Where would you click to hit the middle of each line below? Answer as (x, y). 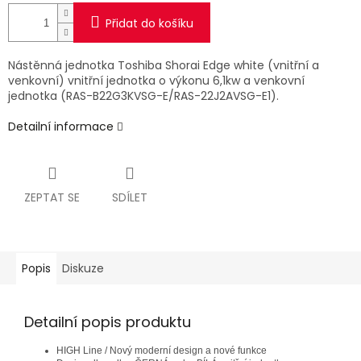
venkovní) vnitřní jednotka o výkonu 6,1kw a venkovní (156, 81)
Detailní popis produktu (108, 322)
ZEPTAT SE (52, 198)
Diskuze (83, 269)
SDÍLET (130, 198)
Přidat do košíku (149, 24)
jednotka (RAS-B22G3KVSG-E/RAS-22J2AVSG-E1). (143, 96)
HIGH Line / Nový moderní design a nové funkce (162, 351)
